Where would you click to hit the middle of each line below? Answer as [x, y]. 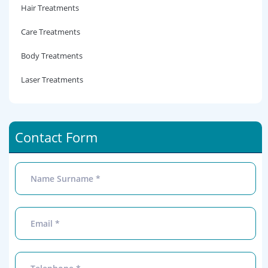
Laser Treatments [52, 80]
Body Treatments [52, 56]
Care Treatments [51, 32]
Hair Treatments [50, 8]
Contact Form [56, 137]
